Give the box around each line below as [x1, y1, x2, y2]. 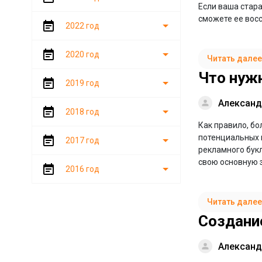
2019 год [65, 78, 99, 88]
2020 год [65, 50, 99, 59]
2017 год [65, 136, 99, 145]
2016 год [65, 164, 99, 174]
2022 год [65, 21, 99, 30]
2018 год [65, 107, 99, 116]
